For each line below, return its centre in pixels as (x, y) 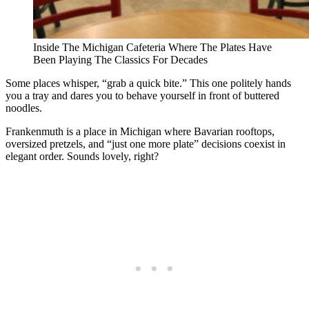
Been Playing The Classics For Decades (120, 59)
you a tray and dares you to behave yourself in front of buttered (142, 95)
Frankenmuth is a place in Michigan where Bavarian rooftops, (140, 131)
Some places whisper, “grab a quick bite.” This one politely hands (148, 83)
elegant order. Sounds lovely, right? (82, 156)
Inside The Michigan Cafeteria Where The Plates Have (152, 47)
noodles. (24, 108)
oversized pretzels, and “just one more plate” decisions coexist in (146, 143)
